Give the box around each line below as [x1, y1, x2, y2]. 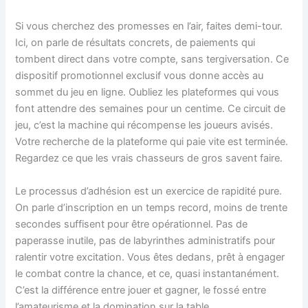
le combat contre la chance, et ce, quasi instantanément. [15, 267, 280, 280]
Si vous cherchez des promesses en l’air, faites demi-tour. [15, 20, 283, 33]
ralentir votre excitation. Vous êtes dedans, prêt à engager [15, 250, 285, 263]
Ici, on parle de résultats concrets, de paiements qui [15, 36, 256, 49]
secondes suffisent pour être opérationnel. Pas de [15, 217, 248, 230]
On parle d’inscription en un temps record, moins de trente [15, 201, 288, 214]
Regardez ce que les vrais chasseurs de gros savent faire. [15, 152, 283, 165]
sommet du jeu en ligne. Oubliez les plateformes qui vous [15, 86, 280, 99]
